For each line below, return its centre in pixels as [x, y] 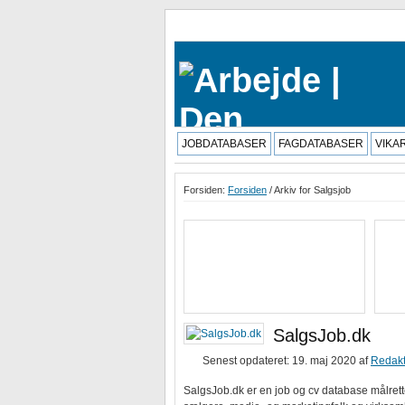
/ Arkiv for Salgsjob [309, 190]
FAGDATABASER [321, 144]
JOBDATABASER [224, 144]
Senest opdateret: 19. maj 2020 [279, 361]
